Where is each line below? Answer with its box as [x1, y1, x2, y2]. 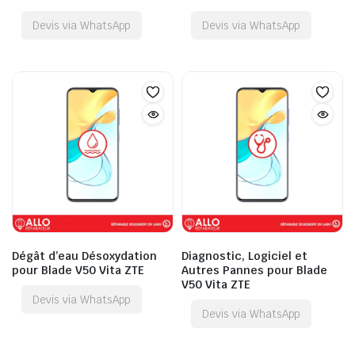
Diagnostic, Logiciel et [181, 249, 307, 263]
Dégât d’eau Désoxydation [12, 249, 157, 263]
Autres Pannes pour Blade [181, 263, 327, 277]
